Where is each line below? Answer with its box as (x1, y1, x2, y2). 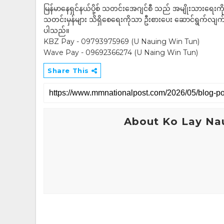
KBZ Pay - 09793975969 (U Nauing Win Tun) (43, 37, 199, 46)
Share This (47, 66, 91, 74)
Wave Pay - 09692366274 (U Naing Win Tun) (43, 48, 198, 57)
